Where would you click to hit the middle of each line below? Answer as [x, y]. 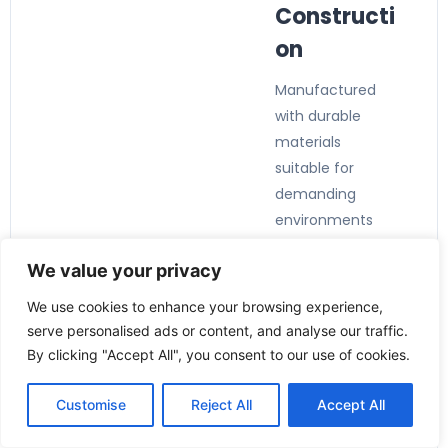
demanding [315, 194]
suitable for [314, 168]
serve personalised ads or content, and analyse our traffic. [217, 330]
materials [308, 142]
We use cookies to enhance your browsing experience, [205, 306]
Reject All [221, 404]
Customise [90, 404]
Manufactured [325, 90]
